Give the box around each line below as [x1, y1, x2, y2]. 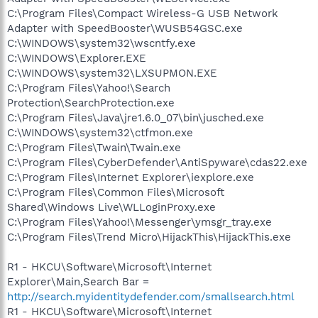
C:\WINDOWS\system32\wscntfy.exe [7, 37, 196, 50]
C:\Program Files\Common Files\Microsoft [7, 186, 224, 199]
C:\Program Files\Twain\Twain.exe [7, 141, 181, 154]
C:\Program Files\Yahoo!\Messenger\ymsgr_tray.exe [7, 216, 272, 229]
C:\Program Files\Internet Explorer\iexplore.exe [7, 171, 254, 184]
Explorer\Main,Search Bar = [7, 275, 149, 288]
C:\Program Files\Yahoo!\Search [7, 82, 170, 94]
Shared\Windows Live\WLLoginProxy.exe [7, 201, 216, 214]
